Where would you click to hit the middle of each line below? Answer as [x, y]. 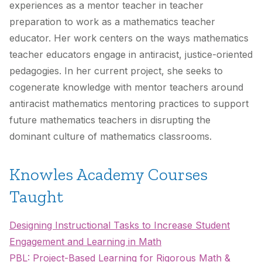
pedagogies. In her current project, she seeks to [116, 71]
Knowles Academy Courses [108, 175]
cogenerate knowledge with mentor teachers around [126, 87]
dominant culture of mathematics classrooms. [111, 137]
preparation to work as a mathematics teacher [112, 22]
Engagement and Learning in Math [85, 242]
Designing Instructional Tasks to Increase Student [120, 225]
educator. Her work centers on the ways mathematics [129, 38]
